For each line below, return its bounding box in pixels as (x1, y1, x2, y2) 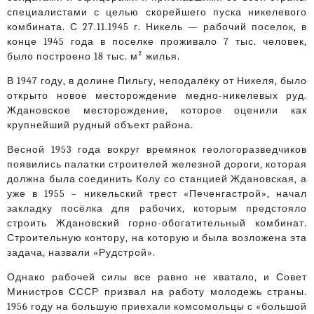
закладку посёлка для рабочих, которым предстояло (7, 203, 307, 215)
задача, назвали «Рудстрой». (7, 247, 156, 259)
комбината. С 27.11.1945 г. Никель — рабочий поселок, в (7, 21, 307, 34)
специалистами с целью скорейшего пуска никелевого (7, 6, 307, 19)
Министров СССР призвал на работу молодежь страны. (7, 286, 307, 299)
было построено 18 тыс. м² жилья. (7, 50, 180, 63)
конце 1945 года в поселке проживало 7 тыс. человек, (7, 36, 307, 48)
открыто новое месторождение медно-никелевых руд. (7, 90, 307, 102)
